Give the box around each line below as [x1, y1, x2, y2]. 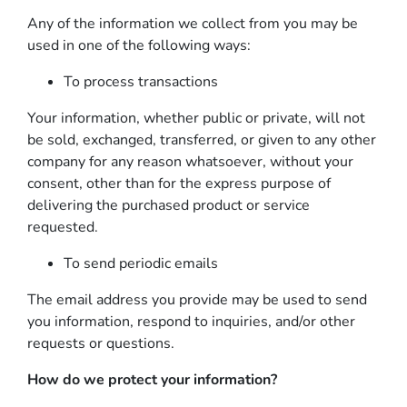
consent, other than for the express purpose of [27, 174, 331, 194]
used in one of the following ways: [27, 35, 251, 55]
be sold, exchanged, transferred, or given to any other [27, 130, 376, 150]
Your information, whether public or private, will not [27, 108, 365, 128]
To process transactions [64, 72, 218, 92]
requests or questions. [27, 333, 174, 353]
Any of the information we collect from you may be [27, 14, 358, 34]
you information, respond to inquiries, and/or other [27, 312, 355, 332]
